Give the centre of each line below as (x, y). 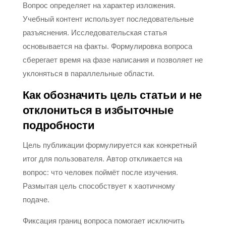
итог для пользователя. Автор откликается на (102, 158)
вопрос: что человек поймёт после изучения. (100, 172)
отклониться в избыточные (98, 110)
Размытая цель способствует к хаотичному (99, 185)
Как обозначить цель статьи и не (112, 95)
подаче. (36, 199)
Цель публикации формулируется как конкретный (109, 145)
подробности (59, 125)
